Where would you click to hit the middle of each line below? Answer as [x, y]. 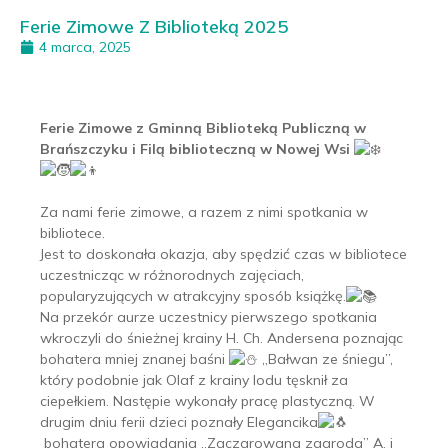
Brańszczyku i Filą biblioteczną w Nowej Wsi [195, 148]
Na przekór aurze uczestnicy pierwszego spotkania [208, 316]
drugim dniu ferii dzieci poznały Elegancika [179, 421]
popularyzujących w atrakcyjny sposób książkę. [193, 295]
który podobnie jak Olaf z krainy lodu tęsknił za [194, 379]
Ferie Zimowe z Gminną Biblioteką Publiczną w [203, 127]
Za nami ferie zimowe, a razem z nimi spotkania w [204, 211]
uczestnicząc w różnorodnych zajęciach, [172, 274]
